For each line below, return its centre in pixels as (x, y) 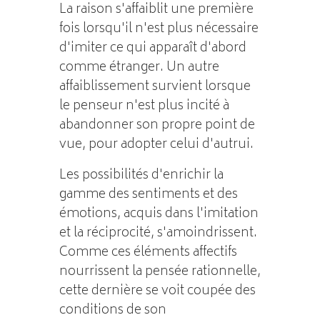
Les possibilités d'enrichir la (141, 175)
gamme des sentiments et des (148, 195)
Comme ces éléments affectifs (148, 252)
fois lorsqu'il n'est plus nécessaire (159, 29)
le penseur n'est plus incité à (144, 106)
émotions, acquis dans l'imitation (159, 214)
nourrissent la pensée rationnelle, (160, 272)
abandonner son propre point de (157, 125)
